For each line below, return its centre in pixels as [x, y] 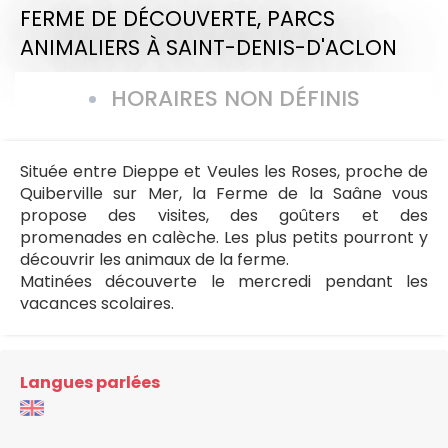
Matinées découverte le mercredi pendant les [224, 282]
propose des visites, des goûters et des [224, 216]
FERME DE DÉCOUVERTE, [143, 18]
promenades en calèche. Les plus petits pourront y [224, 238]
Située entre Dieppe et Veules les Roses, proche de [224, 172]
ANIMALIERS [80, 47]
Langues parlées [90, 383]
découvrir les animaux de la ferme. [154, 260]
